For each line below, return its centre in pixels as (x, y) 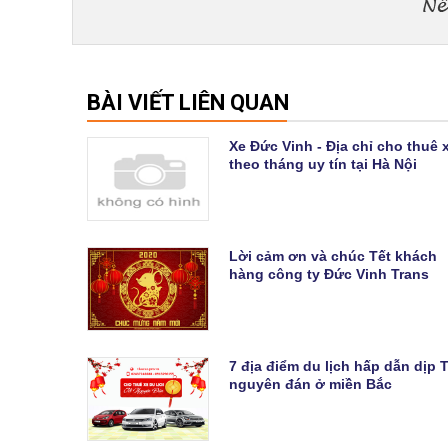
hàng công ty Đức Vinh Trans (329, 273)
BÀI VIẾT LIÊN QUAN (188, 102)
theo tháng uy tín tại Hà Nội (323, 163)
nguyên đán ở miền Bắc (310, 383)
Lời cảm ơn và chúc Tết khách (333, 255)
